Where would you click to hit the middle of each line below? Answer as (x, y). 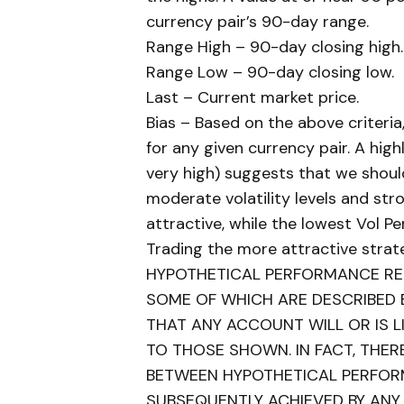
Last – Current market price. (252, 98)
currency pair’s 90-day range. (257, 22)
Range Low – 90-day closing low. (270, 73)
